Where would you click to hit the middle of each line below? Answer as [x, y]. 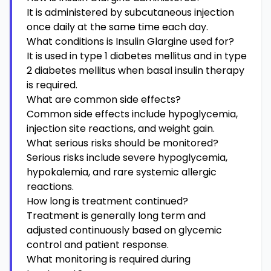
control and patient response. [98, 245]
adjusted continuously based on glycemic [124, 230]
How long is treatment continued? [107, 201]
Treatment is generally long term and [116, 216]
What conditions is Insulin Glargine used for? [130, 41]
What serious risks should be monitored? [122, 143]
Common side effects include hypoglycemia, [132, 114]
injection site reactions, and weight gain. [121, 129]
